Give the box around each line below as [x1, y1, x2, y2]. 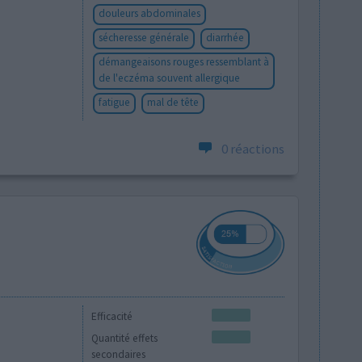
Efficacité [91, 309, 133, 324]
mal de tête [147, 95, 200, 109]
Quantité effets [91, 331, 158, 345]
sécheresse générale [99, 30, 190, 44]
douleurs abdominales [99, 6, 201, 20]
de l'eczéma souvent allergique [99, 70, 241, 85]
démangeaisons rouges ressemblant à [99, 54, 270, 69]
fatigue [99, 95, 131, 109]
